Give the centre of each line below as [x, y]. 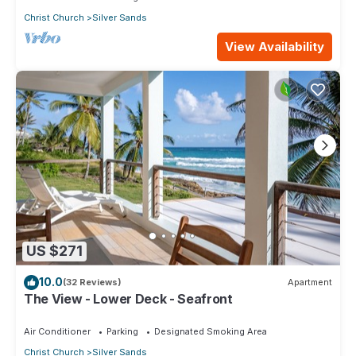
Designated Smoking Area [211, 331]
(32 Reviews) [92, 282]
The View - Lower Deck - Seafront [128, 298]
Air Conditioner [57, 331]
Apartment [310, 282]
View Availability [275, 47]
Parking [122, 331]
